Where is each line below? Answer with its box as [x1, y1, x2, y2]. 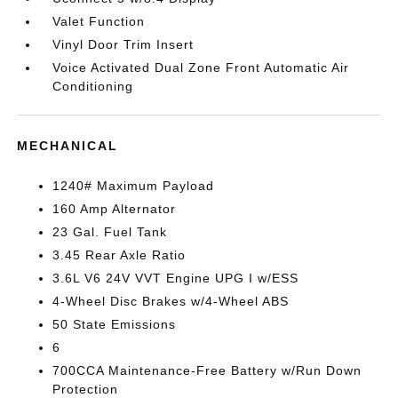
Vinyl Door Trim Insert [52, 37, 195, 52]
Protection [52, 382, 119, 396]
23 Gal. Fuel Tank [52, 225, 168, 239]
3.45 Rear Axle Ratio [52, 248, 187, 262]
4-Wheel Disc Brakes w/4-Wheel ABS [52, 294, 290, 308]
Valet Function [52, 14, 146, 28]
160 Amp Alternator [52, 202, 177, 216]
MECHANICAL [17, 139, 119, 153]
